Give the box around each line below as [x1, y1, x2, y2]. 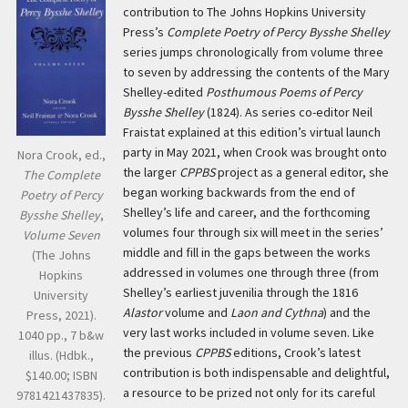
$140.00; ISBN [25, 367, 97, 384]
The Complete [22, 167, 100, 184]
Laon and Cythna [229, 304, 323, 321]
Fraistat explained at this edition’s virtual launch [122, 124, 381, 141]
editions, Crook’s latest [229, 344, 361, 362]
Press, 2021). [25, 307, 97, 324]
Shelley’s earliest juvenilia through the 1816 [122, 284, 358, 301]
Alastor [122, 304, 162, 321]
